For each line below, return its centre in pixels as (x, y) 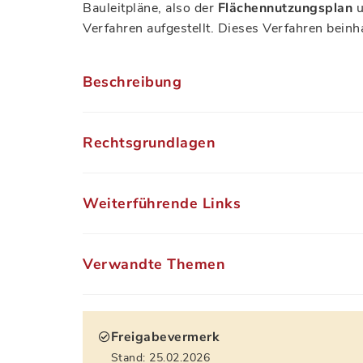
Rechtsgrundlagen (149, 142)
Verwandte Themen (154, 264)
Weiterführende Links (162, 203)
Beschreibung (132, 81)
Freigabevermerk (165, 337)
